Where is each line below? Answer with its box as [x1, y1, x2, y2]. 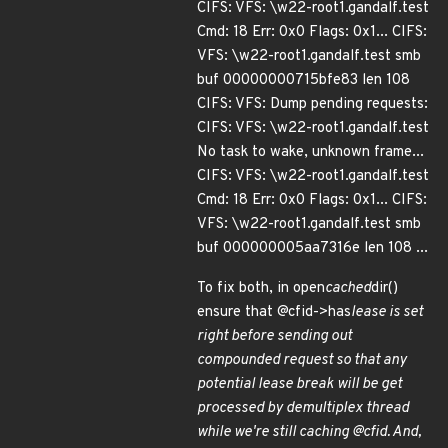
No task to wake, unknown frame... [197, 143, 424, 162]
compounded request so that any [197, 351, 407, 370]
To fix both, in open [197, 279, 325, 298]
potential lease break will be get [197, 375, 402, 394]
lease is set [351, 303, 423, 322]
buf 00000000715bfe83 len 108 [197, 71, 410, 90]
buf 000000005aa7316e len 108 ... [197, 239, 428, 258]
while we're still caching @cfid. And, [197, 423, 421, 442]
